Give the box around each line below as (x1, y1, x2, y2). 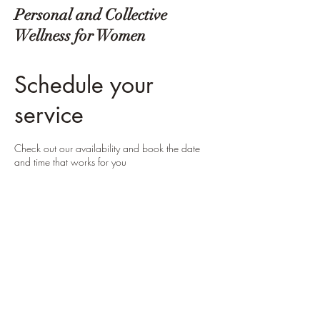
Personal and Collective (14, 5, 167, 24)
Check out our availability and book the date (14, 141, 200, 155)
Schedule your (14, 70, 154, 99)
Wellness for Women (14, 26, 149, 45)
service (14, 100, 84, 129)
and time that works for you (14, 155, 126, 169)
